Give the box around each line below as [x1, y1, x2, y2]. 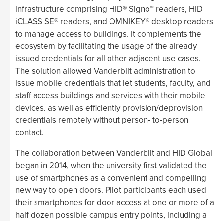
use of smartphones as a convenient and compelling [15, 172, 206, 183]
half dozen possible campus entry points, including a [15, 209, 207, 220]
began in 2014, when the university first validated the [15, 160, 207, 171]
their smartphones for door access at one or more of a [15, 197, 214, 208]
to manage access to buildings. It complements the [15, 28, 201, 39]
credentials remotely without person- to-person [15, 114, 188, 125]
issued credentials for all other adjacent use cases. [15, 53, 201, 64]
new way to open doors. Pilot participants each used [15, 184, 206, 195]
